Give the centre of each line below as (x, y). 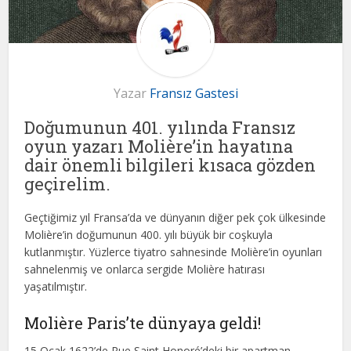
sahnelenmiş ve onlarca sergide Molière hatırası (145, 270)
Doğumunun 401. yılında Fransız (160, 128)
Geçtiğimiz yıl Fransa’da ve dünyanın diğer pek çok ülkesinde (175, 218)
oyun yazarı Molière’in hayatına (159, 147)
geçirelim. (68, 184)
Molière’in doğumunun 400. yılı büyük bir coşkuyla (149, 235)
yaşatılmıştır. (56, 287)
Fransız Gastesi (194, 94)
